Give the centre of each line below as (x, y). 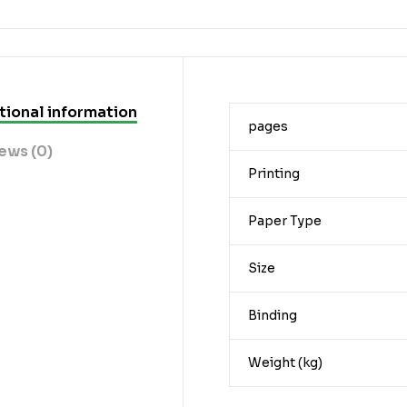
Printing (273, 173)
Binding (272, 315)
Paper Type (284, 220)
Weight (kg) (285, 362)
